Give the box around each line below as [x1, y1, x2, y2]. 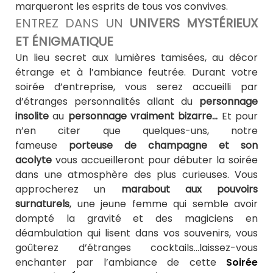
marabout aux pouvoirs [121, 182, 258, 197]
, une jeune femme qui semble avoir [69, 197, 258, 211]
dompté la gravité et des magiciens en [15, 211, 258, 226]
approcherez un [15, 182, 121, 197]
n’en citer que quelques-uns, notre [15, 124, 258, 138]
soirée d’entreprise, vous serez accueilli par [15, 80, 258, 94]
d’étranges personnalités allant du [15, 94, 199, 109]
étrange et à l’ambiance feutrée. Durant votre [15, 65, 258, 80]
